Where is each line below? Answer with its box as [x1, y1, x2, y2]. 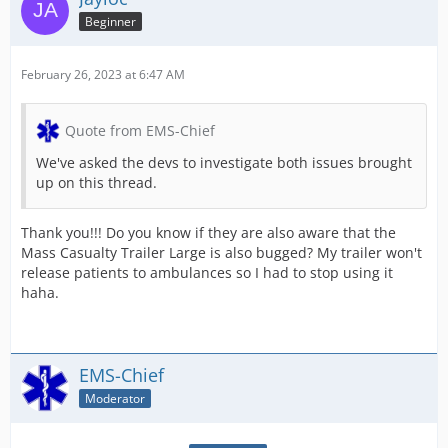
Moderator [85, 390, 145, 408]
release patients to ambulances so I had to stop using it [21, 263, 393, 283]
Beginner [85, 13, 136, 31]
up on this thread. [36, 173, 157, 193]
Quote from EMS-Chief [65, 121, 215, 141]
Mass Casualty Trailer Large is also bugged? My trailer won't [21, 243, 422, 263]
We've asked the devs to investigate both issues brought [36, 153, 412, 173]
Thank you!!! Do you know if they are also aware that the [21, 223, 396, 243]
